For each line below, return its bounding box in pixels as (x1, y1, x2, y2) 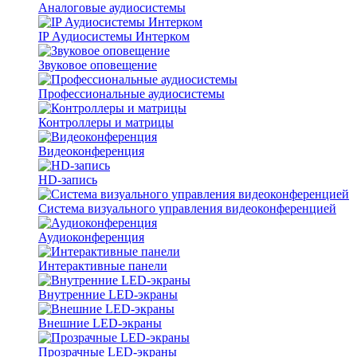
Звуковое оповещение (38, 58, 157, 72)
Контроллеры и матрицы (38, 116, 174, 129)
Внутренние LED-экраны (38, 288, 178, 301)
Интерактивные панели (38, 259, 167, 273)
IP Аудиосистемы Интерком (38, 29, 190, 43)
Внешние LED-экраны (38, 316, 162, 330)
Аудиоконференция (38, 230, 144, 244)
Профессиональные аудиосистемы (38, 87, 225, 100)
